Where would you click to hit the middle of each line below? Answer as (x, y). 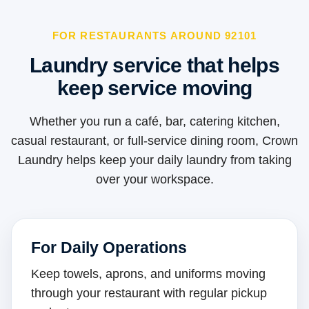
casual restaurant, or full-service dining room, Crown (154, 141)
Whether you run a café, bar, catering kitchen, (154, 122)
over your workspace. (154, 180)
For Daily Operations (109, 248)
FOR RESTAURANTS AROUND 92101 (154, 36)
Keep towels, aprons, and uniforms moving (148, 274)
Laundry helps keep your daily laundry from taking (154, 160)
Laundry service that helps (154, 66)
